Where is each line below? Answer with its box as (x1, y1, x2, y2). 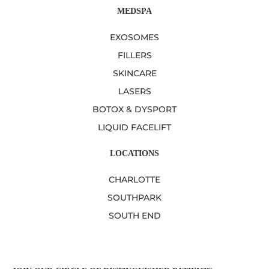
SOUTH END (108, 210, 161, 222)
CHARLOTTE (109, 174, 160, 186)
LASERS (118, 86, 151, 97)
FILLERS (117, 50, 152, 61)
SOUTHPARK (107, 192, 162, 204)
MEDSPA (117, 6, 152, 16)
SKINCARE (112, 68, 157, 79)
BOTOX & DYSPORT (92, 104, 177, 115)
